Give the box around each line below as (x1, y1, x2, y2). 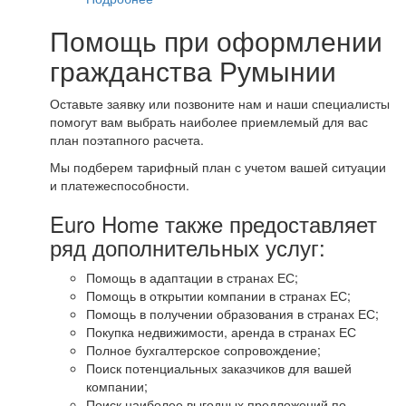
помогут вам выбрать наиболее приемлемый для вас (50, 111, 368, 130)
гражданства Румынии (50, 50, 336, 90)
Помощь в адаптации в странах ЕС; (86, 267, 298, 286)
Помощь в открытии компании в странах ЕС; (86, 285, 351, 304)
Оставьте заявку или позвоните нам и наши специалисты (50, 93, 390, 112)
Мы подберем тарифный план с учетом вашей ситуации (50, 157, 386, 176)
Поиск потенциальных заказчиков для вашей (86, 358, 352, 377)
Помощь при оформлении (50, 20, 382, 60)
